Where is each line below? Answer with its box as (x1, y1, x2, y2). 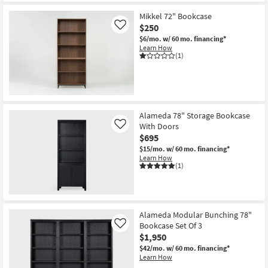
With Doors (139, 121, 179, 132)
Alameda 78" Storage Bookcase (139, 110, 250, 121)
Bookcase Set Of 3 (139, 220, 202, 231)
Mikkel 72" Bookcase (139, 11, 212, 22)
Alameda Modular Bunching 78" (139, 209, 252, 220)
